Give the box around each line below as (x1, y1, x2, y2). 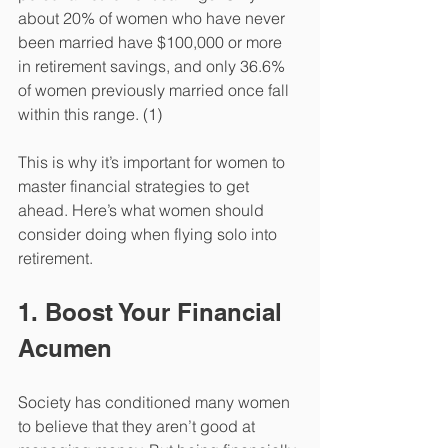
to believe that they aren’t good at (18, 416, 259, 437)
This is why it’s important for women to (18, 152, 289, 173)
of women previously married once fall (18, 80, 293, 101)
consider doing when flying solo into (18, 224, 281, 245)
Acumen (18, 334, 112, 363)
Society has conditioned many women (18, 392, 294, 413)
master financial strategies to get (18, 176, 253, 197)
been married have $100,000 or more (18, 32, 286, 53)
